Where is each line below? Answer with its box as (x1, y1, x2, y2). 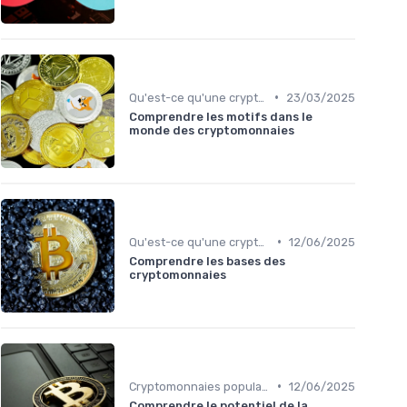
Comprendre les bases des (129, 253, 285, 268)
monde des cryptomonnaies (129, 123, 294, 137)
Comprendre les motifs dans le (129, 109, 313, 124)
